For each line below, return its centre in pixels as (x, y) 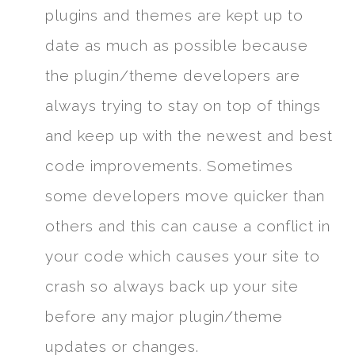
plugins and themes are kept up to (174, 15)
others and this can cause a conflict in (187, 226)
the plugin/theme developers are (172, 76)
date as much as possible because (176, 46)
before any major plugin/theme (164, 317)
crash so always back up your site (172, 286)
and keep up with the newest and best (189, 136)
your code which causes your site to (182, 256)
